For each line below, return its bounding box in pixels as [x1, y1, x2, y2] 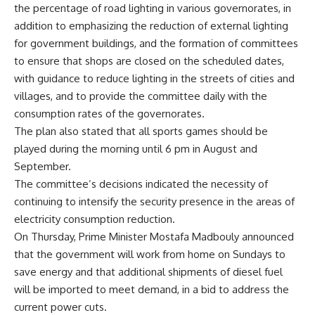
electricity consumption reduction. [14, 212, 175, 226]
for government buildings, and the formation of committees [14, 36, 298, 50]
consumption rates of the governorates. [14, 106, 205, 120]
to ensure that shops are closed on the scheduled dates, [14, 53, 284, 67]
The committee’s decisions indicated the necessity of [14, 176, 268, 191]
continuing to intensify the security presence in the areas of [14, 194, 295, 208]
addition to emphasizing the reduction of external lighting [14, 18, 288, 32]
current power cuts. [14, 300, 107, 314]
